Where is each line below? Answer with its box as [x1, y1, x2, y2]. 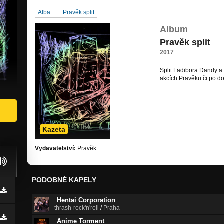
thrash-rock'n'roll [54, 204, 99, 212]
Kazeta [42, 125, 65, 134]
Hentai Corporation [57, 196, 115, 204]
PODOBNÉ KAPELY [32, 176, 96, 184]
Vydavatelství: [35, 145, 76, 152]
